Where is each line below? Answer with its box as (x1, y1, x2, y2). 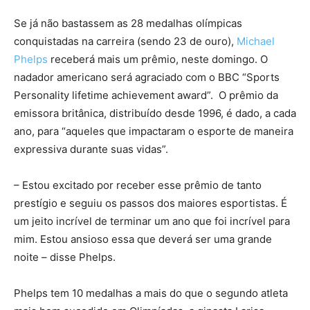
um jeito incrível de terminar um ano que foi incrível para (14, 215, 290, 228)
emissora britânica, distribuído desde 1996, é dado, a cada (14, 107, 296, 120)
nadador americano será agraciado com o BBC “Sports (14, 71, 280, 84)
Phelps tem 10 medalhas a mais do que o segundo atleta (14, 286, 288, 300)
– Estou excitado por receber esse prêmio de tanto (14, 179, 262, 192)
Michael (237, 35, 275, 48)
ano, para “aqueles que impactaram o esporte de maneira (14, 125, 293, 138)
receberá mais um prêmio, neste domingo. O (48, 53, 268, 66)
